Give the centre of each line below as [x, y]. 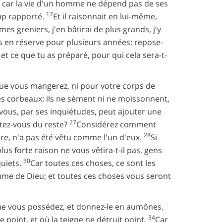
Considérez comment [116, 124]
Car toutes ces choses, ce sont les [93, 163]
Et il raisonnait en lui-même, [105, 16]
